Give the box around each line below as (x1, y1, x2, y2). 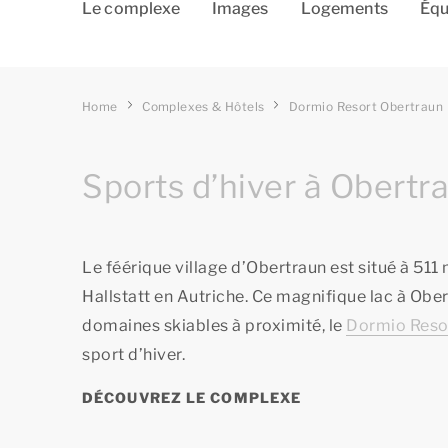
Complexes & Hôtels (142, 98, 265, 114)
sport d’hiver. (82, 344, 185, 364)
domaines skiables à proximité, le (82, 315, 346, 335)
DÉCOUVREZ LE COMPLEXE (82, 388, 302, 406)
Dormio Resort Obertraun (288, 98, 444, 114)
